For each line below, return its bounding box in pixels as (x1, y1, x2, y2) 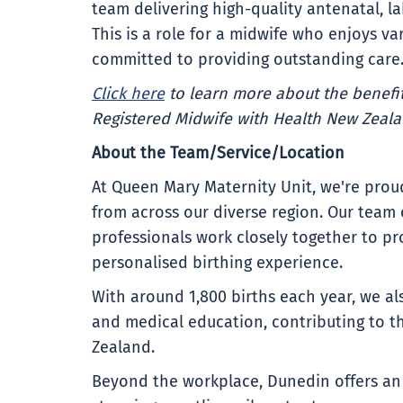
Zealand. (92, 340, 155, 356)
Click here (92, 86, 165, 103)
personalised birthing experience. (92, 255, 343, 272)
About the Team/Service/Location (92, 146, 345, 162)
